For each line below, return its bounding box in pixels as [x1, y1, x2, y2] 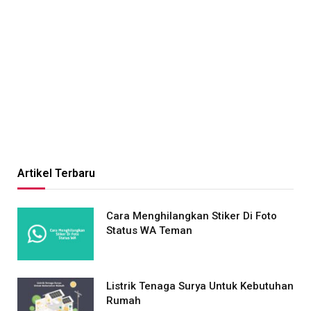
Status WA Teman [106, 224, 192, 237]
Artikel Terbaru [17, 167, 95, 180]
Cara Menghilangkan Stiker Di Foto [106, 210, 277, 223]
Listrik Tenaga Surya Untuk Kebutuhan [106, 280, 294, 293]
